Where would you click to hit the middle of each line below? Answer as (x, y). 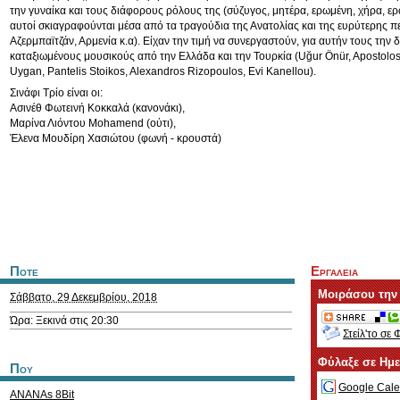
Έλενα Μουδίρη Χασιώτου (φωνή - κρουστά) (116, 138)
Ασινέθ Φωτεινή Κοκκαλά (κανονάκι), (97, 108)
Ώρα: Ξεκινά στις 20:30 (64, 321)
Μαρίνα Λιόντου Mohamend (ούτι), (93, 123)
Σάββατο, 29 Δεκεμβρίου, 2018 (83, 297)
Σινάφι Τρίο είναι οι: (56, 93)
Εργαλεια (334, 271)
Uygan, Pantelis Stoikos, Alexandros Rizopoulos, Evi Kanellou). (163, 71)
